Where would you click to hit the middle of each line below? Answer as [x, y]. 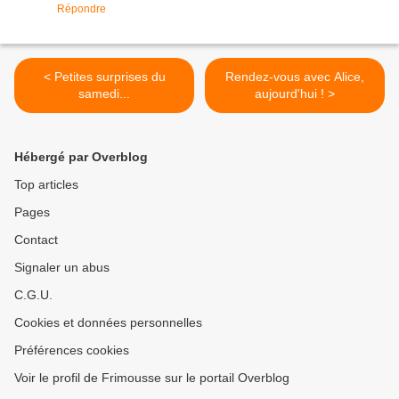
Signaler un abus [62, 268]
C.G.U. [33, 295]
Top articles [46, 185]
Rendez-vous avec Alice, [295, 77]
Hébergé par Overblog [81, 157]
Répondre [81, 9]
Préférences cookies [72, 350]
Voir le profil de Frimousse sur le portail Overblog [152, 378]
